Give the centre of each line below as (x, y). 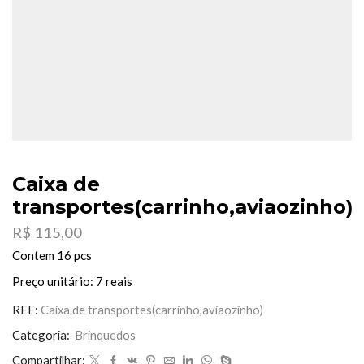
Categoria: (42, 335)
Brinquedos (105, 335)
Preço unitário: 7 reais (72, 282)
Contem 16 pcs (52, 256)
